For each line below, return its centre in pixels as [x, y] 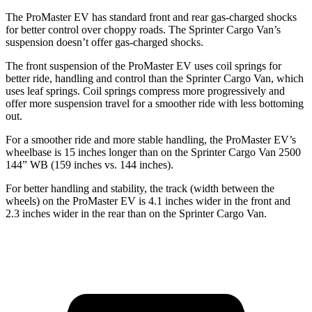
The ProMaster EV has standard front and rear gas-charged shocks [151, 17]
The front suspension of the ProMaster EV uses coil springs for [143, 65]
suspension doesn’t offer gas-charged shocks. [104, 42]
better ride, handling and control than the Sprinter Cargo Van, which [155, 78]
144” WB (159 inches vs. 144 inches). [89, 164]
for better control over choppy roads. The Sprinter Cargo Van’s [143, 29]
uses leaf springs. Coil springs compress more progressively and [145, 91]
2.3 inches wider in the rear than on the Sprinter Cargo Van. [136, 213]
